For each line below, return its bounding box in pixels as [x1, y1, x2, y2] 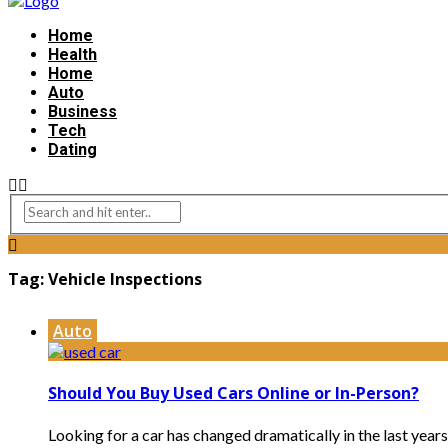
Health [48, 44, 97, 64]
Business [48, 101, 117, 121]
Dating [48, 139, 97, 159]
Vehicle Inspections [48, 267, 202, 290]
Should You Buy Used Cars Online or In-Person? [48, 381, 419, 404]
